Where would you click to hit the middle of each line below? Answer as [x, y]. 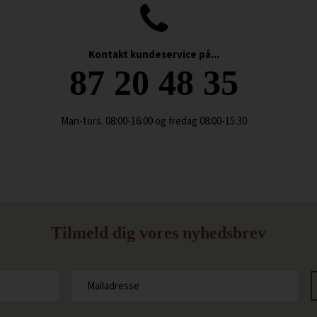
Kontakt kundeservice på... [154, 55]
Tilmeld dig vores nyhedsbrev [158, 232]
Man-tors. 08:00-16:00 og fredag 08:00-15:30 [154, 122]
